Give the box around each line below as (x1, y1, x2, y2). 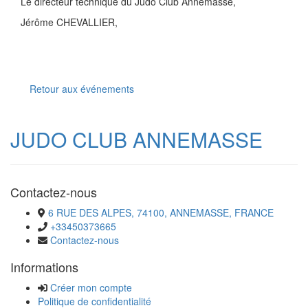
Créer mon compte (50, 280, 132, 294)
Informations (10, 258, 78, 276)
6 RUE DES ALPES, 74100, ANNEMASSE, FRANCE (48, 206, 274, 219)
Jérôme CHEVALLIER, (21, 15, 118, 29)
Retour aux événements (30, 82, 134, 96)
